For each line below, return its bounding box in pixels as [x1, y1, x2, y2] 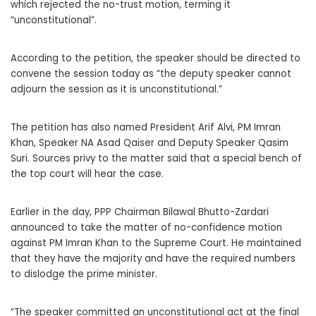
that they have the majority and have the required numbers [11, 252, 296, 266]
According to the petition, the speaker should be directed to [11, 51, 300, 66]
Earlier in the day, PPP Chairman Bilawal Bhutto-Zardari [11, 205, 269, 219]
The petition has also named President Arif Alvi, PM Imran [11, 121, 281, 135]
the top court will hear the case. [11, 167, 164, 181]
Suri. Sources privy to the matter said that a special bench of [11, 152, 302, 166]
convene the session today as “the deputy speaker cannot [11, 67, 291, 81]
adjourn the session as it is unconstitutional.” [11, 83, 222, 97]
